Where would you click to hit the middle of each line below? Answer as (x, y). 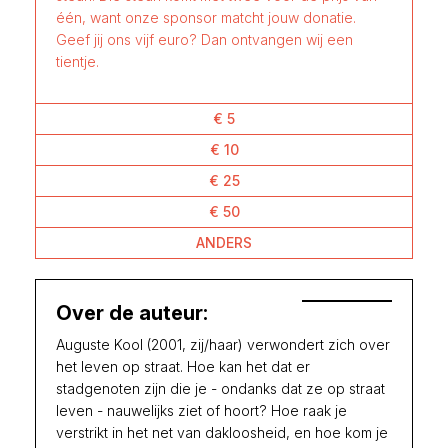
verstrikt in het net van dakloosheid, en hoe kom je (222, 432)
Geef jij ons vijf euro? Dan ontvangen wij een (204, 39)
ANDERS (224, 242)
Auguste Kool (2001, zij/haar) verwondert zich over (223, 344)
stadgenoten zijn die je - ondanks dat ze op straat (220, 388)
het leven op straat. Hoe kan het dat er (183, 366)
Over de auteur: (132, 312)
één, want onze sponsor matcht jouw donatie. (206, 17)
